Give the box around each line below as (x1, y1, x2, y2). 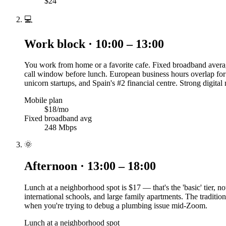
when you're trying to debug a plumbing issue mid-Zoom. (24, 201, 207, 210)
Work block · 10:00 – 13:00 (24, 37, 164, 50)
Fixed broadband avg (24, 114, 92, 123)
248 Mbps (44, 123, 77, 132)
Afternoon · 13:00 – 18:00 (24, 159, 156, 173)
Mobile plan (24, 96, 63, 105)
